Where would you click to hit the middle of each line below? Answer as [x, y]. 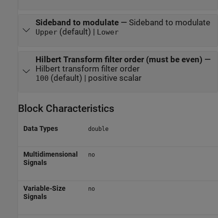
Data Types [40, 128]
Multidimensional [50, 154]
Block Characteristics [66, 108]
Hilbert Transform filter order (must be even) [119, 59]
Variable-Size [44, 188]
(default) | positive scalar [95, 78]
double [98, 129]
